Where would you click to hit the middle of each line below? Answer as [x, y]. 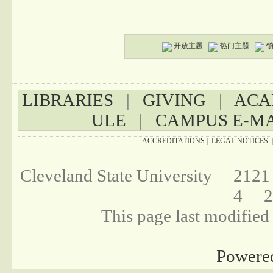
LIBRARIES [67, 100]
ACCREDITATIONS [174, 141]
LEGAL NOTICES [240, 141]
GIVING [174, 100]
